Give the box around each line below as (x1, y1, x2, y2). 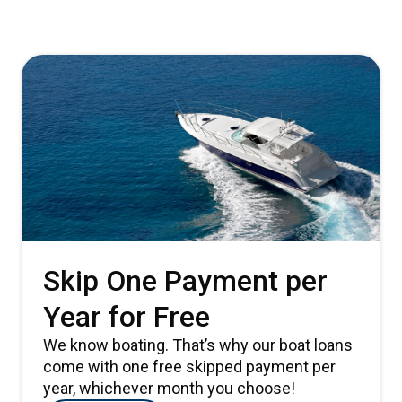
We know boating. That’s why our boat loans (43, 336, 353, 354)
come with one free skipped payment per (43, 357, 336, 376)
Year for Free (43, 300, 210, 334)
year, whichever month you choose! (43, 379, 295, 398)
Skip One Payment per (43, 264, 328, 298)
